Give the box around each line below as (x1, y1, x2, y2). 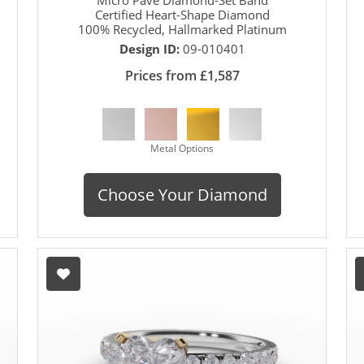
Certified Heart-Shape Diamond (94, 6, 270, 23)
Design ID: (119, 40, 183, 57)
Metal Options (150, 141, 214, 155)
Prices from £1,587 (124, 66, 240, 84)
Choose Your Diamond (97, 183, 267, 206)
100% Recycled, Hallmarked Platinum (77, 20, 287, 37)
